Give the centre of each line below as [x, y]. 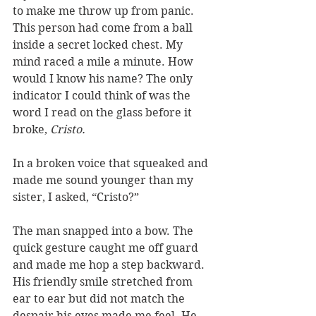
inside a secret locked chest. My [99, 44]
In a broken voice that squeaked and [112, 163]
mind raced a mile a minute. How [104, 61]
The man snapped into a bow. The [104, 231]
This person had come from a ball [104, 28]
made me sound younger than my [104, 180]
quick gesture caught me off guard [107, 248]
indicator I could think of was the [103, 95]
